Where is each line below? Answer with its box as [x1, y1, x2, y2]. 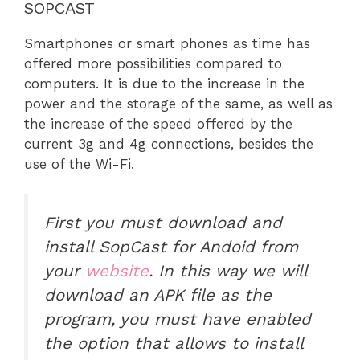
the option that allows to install [44, 333, 303, 354]
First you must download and [44, 213, 282, 233]
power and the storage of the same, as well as [24, 95, 333, 112]
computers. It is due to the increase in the [24, 75, 305, 92]
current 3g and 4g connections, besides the [24, 135, 313, 152]
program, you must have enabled [44, 309, 311, 329]
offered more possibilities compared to [24, 55, 282, 72]
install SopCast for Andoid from [44, 237, 298, 257]
